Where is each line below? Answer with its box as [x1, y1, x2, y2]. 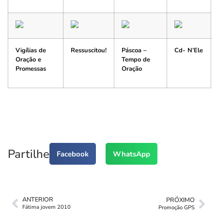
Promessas [15, 64, 46, 73]
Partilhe [8, 146, 49, 162]
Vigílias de [15, 46, 46, 55]
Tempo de [122, 55, 150, 64]
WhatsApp [113, 149, 150, 159]
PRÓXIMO [166, 196, 195, 205]
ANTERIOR [22, 195, 53, 204]
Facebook [57, 149, 89, 159]
